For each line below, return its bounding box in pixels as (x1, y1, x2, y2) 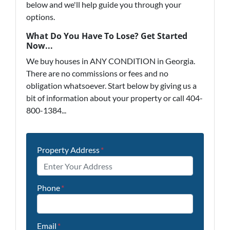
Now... (26, 40, 53, 51)
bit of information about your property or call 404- (26, 93, 203, 103)
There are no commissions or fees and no (26, 68, 168, 78)
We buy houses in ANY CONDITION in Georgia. (26, 56, 195, 66)
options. (26, 12, 55, 22)
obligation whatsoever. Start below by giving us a (26, 81, 197, 90)
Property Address (37, 145, 100, 155)
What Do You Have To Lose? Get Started (26, 30, 187, 42)
